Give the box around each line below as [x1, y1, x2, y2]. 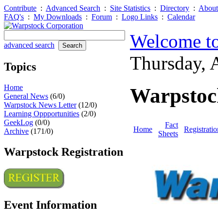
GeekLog [4, 118, 33, 127]
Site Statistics [110, 4, 150, 12]
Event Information [4, 198, 97, 211]
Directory [160, 4, 189, 12]
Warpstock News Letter [4, 100, 76, 109]
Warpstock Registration [4, 145, 123, 158]
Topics [4, 60, 36, 73]
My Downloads [34, 13, 82, 21]
